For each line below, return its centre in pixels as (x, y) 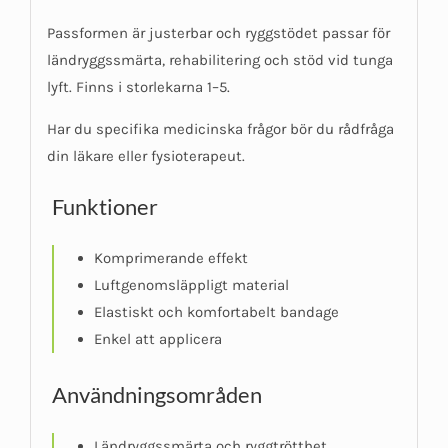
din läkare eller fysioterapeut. (145, 156)
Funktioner (104, 207)
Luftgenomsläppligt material (191, 285)
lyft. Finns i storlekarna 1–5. (138, 87)
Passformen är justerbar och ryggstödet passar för (218, 33)
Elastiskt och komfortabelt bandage (216, 312)
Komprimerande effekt (170, 258)
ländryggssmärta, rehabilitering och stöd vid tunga (219, 60)
